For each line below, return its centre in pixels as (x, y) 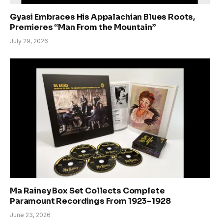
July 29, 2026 (29, 41)
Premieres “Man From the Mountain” (83, 27)
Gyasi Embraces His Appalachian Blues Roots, (103, 17)
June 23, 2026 (30, 215)
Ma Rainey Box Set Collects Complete (87, 191)
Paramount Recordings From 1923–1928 (90, 201)
